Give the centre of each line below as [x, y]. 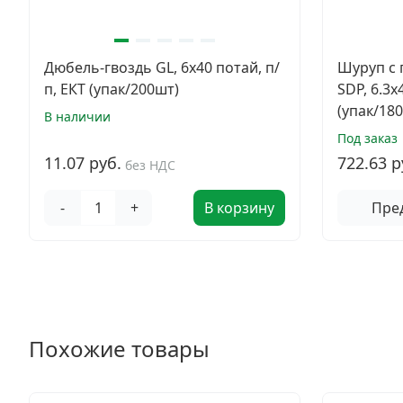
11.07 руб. [83, 163]
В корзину [239, 208]
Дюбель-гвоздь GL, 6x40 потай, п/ [162, 67]
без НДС [150, 165]
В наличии [77, 116]
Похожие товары [119, 349]
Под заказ [367, 138]
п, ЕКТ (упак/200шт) [112, 89]
